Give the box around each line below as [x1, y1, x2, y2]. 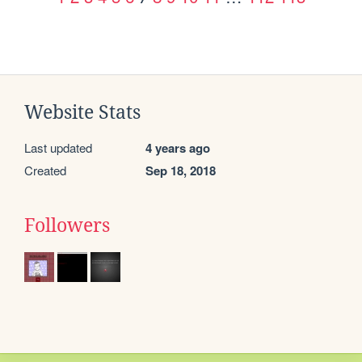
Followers [24, 215, 110, 237]
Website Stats [24, 102, 141, 124]
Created [24, 162, 66, 179]
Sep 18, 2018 [145, 162, 216, 180]
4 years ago [145, 139, 210, 158]
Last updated [24, 139, 92, 157]
